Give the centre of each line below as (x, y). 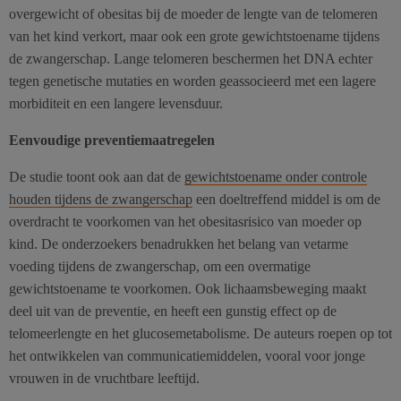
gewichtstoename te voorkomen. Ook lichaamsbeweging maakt (188, 288)
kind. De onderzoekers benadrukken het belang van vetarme (179, 243)
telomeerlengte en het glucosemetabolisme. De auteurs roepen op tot (200, 333)
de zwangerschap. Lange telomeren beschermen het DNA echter (191, 58)
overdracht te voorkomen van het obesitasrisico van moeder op (185, 221)
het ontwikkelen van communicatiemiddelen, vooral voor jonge (187, 355)
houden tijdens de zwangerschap (101, 199)
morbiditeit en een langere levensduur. (116, 103)
